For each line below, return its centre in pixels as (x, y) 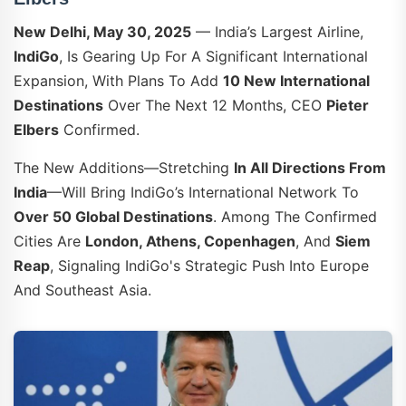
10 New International (296, 80)
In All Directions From (310, 167)
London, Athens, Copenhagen (190, 241)
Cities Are (49, 241)
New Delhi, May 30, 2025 (102, 31)
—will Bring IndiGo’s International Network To (203, 192)
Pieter (348, 105)
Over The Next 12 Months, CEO (215, 105)
